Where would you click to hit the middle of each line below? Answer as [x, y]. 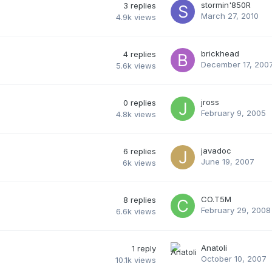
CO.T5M [216, 199]
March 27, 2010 [230, 15]
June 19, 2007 [228, 161]
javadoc [216, 150]
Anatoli [214, 247]
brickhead [220, 53]
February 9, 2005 [233, 113]
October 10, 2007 [234, 258]
